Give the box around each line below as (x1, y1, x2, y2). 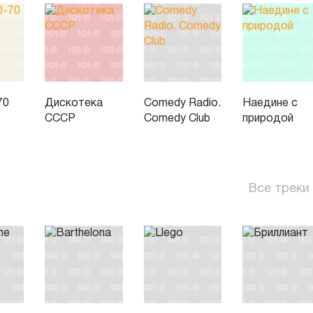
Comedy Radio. (143, 98, 221, 108)
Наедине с (242, 98, 298, 108)
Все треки (249, 182, 310, 195)
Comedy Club (143, 113, 210, 124)
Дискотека (44, 98, 103, 108)
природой (242, 113, 294, 124)
